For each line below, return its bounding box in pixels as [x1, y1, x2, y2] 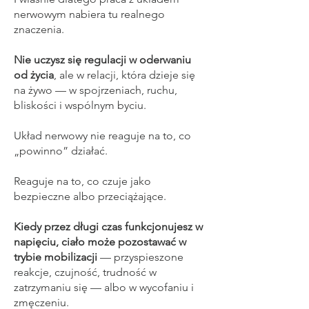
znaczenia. [14, 23, 67, 36]
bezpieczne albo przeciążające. [14, 190, 169, 203]
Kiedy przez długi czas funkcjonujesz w [14, 220, 203, 233]
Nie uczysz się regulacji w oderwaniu [14, 53, 191, 66]
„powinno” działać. [14, 144, 110, 157]
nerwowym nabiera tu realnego [14, 8, 165, 21]
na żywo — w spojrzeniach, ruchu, [14, 83, 177, 97]
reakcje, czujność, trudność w [14, 266, 157, 279]
